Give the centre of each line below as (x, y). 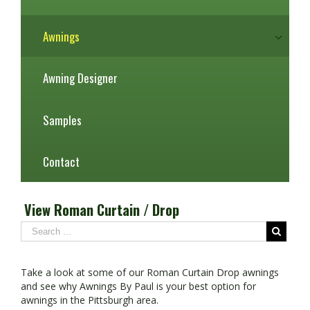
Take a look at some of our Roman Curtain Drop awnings (150, 272)
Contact (61, 161)
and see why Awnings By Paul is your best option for (138, 286)
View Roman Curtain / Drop (102, 209)
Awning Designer (80, 78)
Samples (62, 120)
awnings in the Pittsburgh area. (90, 300)
